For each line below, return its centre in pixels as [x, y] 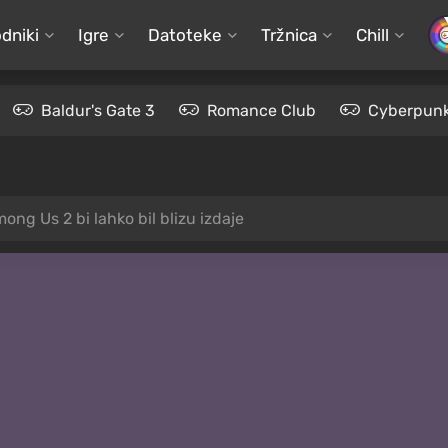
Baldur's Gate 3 [98, 110]
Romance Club [261, 110]
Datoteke [184, 34]
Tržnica [288, 34]
